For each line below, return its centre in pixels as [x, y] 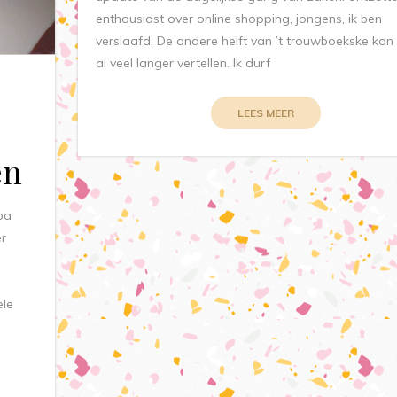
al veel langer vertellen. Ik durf [183, 62]
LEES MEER [266, 113]
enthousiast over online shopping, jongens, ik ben [239, 18]
